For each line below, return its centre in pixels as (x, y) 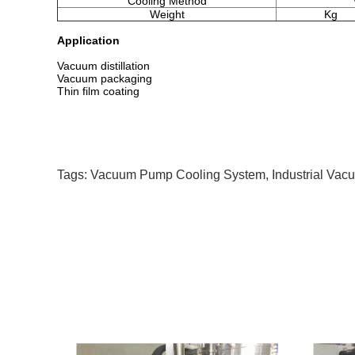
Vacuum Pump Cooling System (178, 175)
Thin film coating (98, 91)
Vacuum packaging (105, 78)
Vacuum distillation (103, 66)
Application (88, 40)
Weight (167, 14)
